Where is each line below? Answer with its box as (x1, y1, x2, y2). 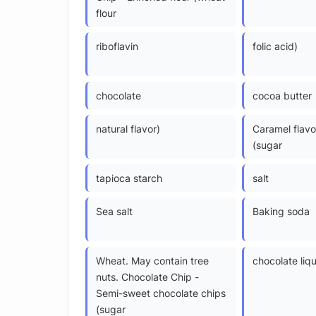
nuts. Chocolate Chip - (96, 270, 199, 283)
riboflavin (96, 39, 138, 52)
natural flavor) (96, 122, 160, 135)
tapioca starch (96, 171, 162, 184)
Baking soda (253, 205, 310, 217)
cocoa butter (253, 89, 312, 102)
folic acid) (253, 39, 298, 52)
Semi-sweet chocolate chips (96, 286, 226, 299)
